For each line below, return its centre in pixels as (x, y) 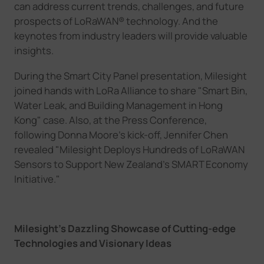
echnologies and (59, 243)
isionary (125, 243)
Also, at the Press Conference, (138, 120)
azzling (93, 228)
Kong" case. (40, 120)
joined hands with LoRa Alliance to (92, 90)
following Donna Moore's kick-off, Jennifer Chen (121, 134)
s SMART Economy (206, 164)
